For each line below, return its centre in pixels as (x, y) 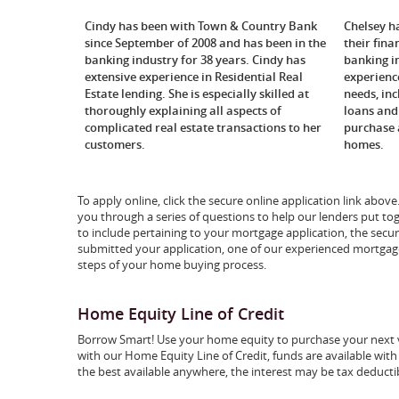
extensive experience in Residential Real (194, 76)
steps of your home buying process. (172, 264)
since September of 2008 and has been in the (205, 42)
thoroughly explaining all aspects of (183, 110)
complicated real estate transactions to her (203, 127)
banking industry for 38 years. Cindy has (195, 59)
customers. (116, 144)
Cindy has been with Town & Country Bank (201, 25)
